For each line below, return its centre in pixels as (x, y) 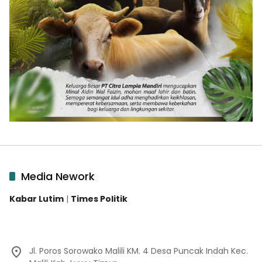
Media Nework (58, 176)
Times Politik (99, 199)
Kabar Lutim (37, 199)
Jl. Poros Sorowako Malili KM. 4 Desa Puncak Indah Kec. (139, 251)
